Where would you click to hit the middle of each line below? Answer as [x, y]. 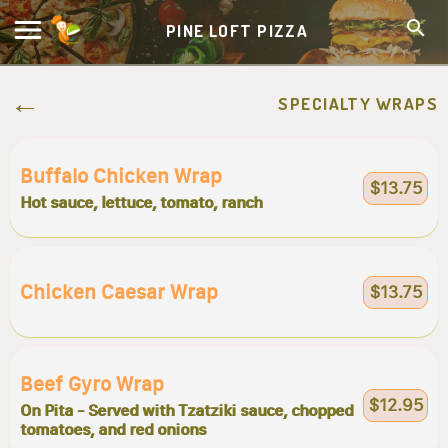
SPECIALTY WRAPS [358, 103]
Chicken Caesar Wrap [119, 292]
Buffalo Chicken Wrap [121, 176]
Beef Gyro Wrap [92, 384]
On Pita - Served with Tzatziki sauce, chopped [186, 410]
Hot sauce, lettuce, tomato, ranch [141, 202]
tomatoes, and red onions [113, 429]
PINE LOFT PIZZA [237, 30]
